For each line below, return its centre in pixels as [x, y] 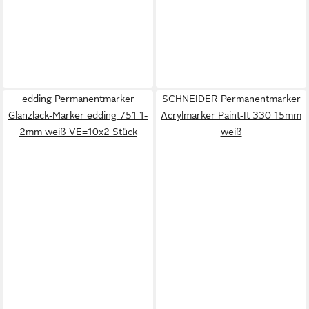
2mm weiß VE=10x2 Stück [78, 132]
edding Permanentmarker [78, 99]
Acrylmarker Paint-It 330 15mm [231, 115]
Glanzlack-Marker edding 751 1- [78, 115]
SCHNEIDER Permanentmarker [231, 99]
